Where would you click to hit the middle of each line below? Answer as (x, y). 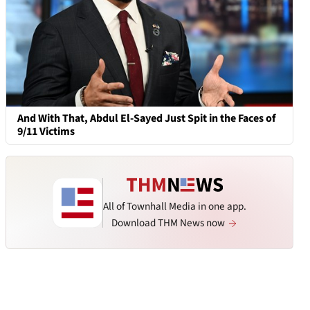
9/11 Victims (46, 131)
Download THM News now (169, 222)
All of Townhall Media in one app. (175, 207)
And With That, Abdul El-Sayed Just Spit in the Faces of (146, 118)
